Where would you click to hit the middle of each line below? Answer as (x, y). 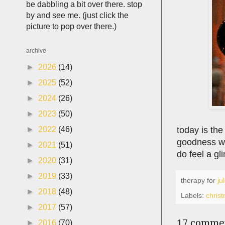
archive (36, 51)
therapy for (199, 181)
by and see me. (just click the (77, 15)
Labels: (193, 195)
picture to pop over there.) (71, 26)
